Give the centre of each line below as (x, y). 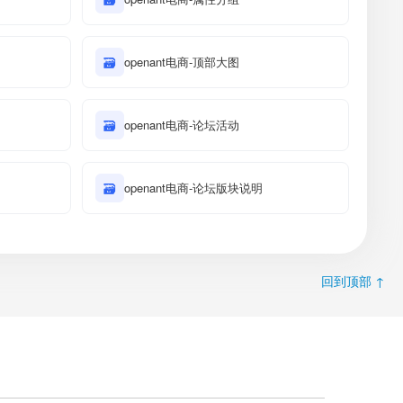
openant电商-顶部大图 (182, 62)
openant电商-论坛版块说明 (193, 188)
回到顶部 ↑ (353, 281)
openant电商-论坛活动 (182, 125)
